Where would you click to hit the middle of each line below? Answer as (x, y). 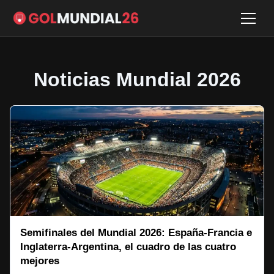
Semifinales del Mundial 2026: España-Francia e (136, 233)
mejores (40, 261)
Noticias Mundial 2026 (137, 80)
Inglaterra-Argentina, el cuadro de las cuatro (128, 247)
